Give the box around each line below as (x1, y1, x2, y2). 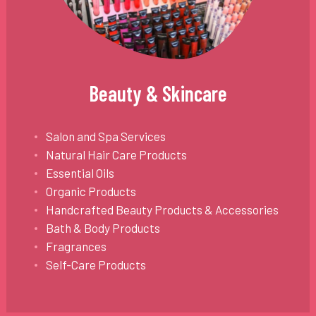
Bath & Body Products (45, 220, 160, 235)
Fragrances (45, 238, 107, 253)
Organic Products (45, 183, 136, 198)
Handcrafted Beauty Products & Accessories (45, 202, 279, 217)
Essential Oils (45, 165, 114, 180)
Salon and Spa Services (45, 128, 166, 143)
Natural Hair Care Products (45, 147, 187, 162)
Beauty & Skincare (88, 80, 227, 106)
